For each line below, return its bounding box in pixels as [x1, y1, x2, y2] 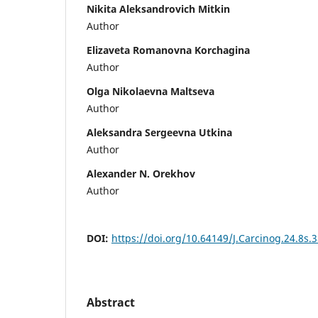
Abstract [87, 294, 135, 310]
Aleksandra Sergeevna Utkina [87, 125, 232, 139]
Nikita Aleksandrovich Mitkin [87, 1, 230, 16]
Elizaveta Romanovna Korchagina [87, 43, 250, 57]
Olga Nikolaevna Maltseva [87, 84, 214, 98]
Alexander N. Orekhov [87, 166, 195, 180]
